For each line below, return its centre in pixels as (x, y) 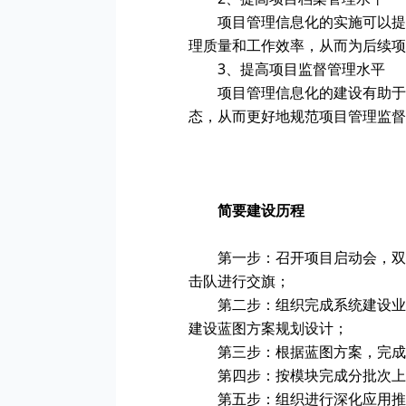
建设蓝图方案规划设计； (268, 328)
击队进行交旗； (239, 281)
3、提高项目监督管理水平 (301, 69)
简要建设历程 (261, 210)
